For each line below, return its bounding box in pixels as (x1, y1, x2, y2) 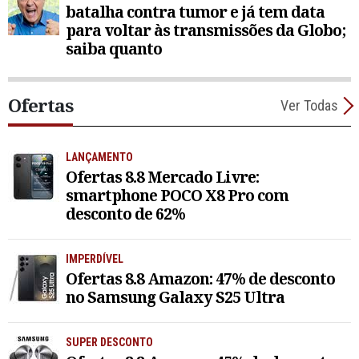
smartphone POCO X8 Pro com (66, 184, 288, 207)
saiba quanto (66, 38, 162, 60)
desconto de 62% (66, 203, 185, 225)
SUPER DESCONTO (66, 336, 153, 349)
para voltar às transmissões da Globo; (66, 19, 345, 42)
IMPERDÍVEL (66, 252, 123, 266)
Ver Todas (280, 97, 338, 115)
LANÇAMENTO (66, 151, 133, 164)
